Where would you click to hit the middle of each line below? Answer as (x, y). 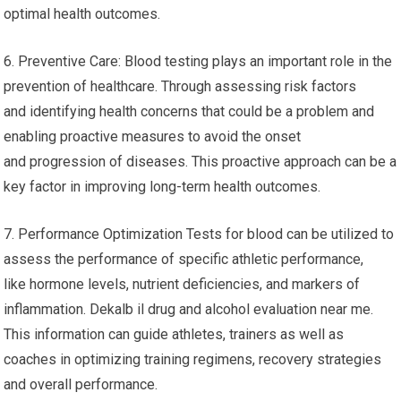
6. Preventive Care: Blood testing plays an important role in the (198, 61)
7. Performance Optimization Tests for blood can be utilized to (199, 234)
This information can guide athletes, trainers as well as (174, 334)
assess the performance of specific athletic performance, (184, 259)
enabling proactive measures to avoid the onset (153, 137)
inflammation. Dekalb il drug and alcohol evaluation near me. (191, 309)
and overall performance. (81, 384)
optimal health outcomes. (82, 14)
